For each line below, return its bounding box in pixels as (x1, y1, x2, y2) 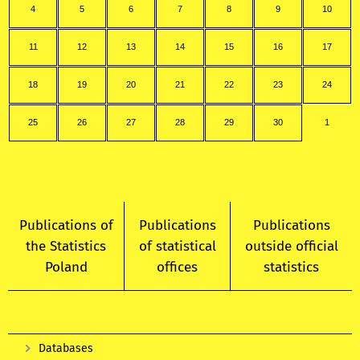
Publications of (18, 217, 113, 234)
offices (157, 259, 198, 276)
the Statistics (26, 238, 106, 255)
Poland (44, 259, 88, 276)
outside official (244, 238, 338, 255)
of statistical (138, 238, 216, 255)
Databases (39, 342, 93, 356)
